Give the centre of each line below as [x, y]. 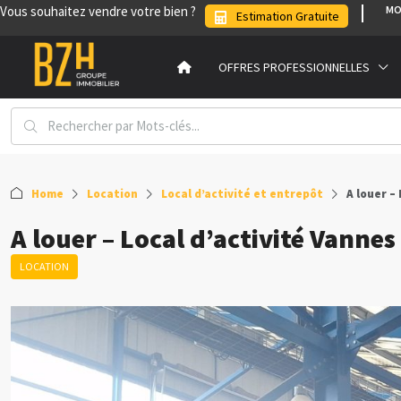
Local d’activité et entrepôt [242, 194]
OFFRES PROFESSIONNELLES [294, 68]
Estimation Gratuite [288, 16]
